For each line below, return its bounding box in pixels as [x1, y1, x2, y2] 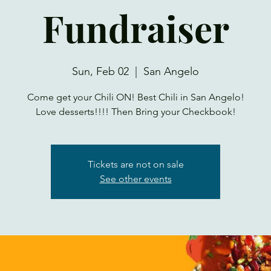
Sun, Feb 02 [72, 65, 129, 78]
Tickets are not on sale [87, 158, 184, 170]
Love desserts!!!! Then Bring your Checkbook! [35, 106, 236, 117]
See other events [99, 173, 172, 184]
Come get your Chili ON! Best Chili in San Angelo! [27, 91, 244, 103]
